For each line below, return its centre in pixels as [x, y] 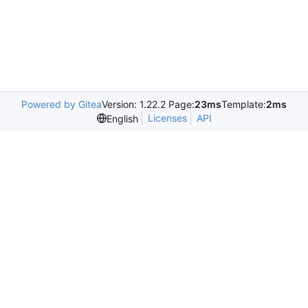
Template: [244, 104]
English [122, 118]
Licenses [167, 118]
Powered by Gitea [62, 104]
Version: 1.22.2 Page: [148, 104]
